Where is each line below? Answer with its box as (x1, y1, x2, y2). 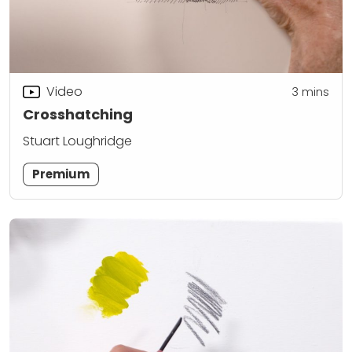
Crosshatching (23, 104, 133, 125)
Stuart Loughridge (23, 132, 132, 151)
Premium (32, 166, 90, 183)
